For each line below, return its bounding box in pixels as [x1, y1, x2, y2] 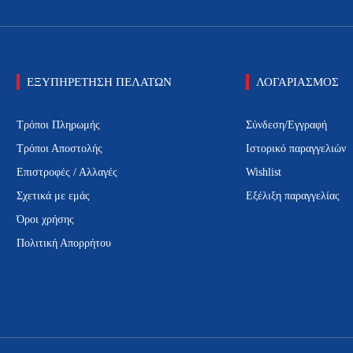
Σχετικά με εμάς [16, 190, 90, 203]
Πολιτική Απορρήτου [16, 237, 111, 250]
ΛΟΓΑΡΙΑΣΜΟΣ [255, 76, 339, 89]
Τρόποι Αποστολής [16, 143, 102, 155]
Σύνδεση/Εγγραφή [245, 119, 327, 132]
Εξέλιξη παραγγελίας [245, 190, 340, 203]
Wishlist [245, 166, 281, 179]
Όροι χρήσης [16, 214, 74, 226]
